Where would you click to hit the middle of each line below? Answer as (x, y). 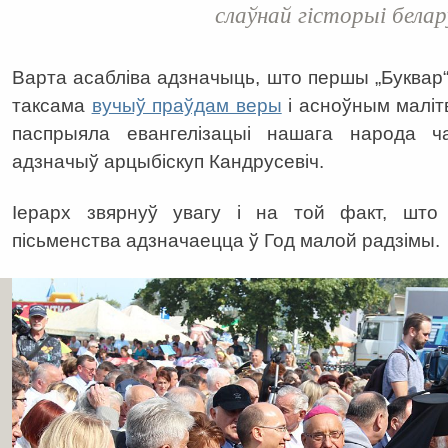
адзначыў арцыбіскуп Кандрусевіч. (168, 162)
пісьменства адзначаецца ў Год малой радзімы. (226, 241)
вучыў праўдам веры (186, 106)
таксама (52, 106)
